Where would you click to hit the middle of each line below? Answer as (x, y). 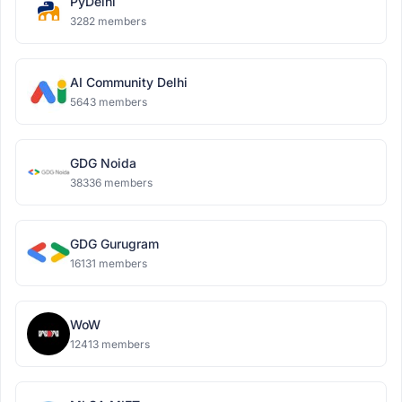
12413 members (110, 344)
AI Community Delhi (129, 82)
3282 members (108, 21)
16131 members (109, 263)
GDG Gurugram (114, 244)
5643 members (109, 102)
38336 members (111, 183)
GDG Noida (103, 163)
